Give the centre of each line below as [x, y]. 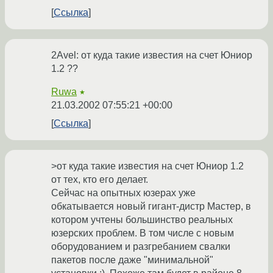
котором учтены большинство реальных [142, 220]
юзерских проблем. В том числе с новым [143, 233]
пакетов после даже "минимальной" [132, 260]
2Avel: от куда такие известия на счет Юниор [152, 55]
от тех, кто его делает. [100, 180]
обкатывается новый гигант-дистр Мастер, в [151, 207]
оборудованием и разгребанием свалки [141, 247]
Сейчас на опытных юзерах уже [123, 193]
